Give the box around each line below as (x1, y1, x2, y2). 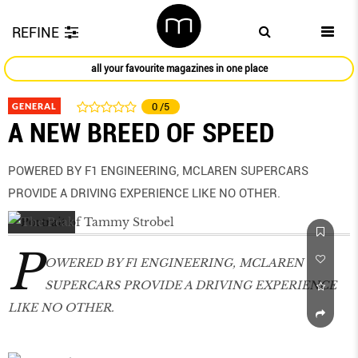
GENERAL (12, 101, 57, 112)
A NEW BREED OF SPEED (8, 117, 274, 149)
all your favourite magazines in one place (90, 63, 268, 75)
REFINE (12, 24, 59, 41)
